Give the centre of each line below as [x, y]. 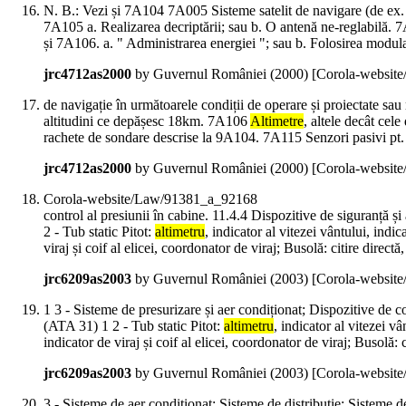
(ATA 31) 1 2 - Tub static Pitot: [134, 326]
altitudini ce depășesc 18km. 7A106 [147, 121]
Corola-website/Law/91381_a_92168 [150, 199]
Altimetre [277, 121]
